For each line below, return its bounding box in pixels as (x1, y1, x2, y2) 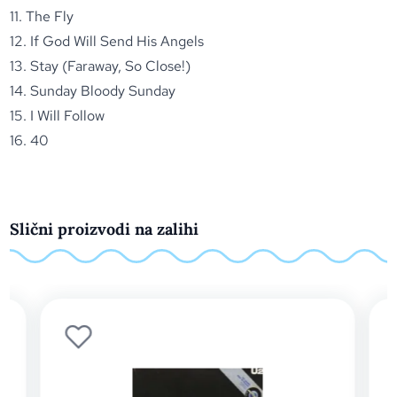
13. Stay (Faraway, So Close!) (10, 57, 191, 75)
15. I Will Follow (10, 106, 105, 125)
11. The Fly (10, 7, 74, 26)
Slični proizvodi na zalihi (10, 219, 199, 239)
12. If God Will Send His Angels (10, 32, 205, 51)
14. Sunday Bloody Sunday (10, 82, 176, 100)
